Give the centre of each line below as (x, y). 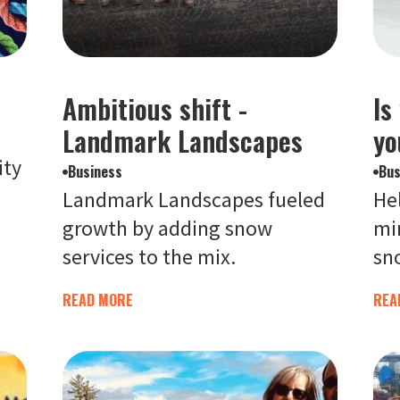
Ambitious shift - (154, 108)
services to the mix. (149, 257)
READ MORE (97, 300)
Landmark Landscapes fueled (193, 200)
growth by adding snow (167, 228)
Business (95, 171)
